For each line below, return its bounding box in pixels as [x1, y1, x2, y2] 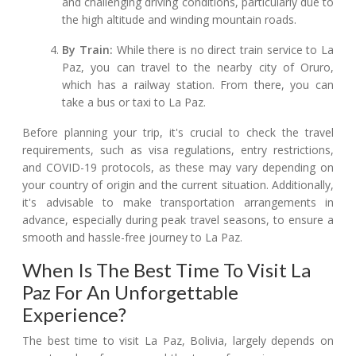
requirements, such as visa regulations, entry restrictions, [22, 142, 334, 158]
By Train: [62, 42, 113, 58]
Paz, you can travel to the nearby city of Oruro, [62, 60, 334, 75]
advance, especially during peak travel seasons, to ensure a [22, 212, 334, 228]
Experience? [22, 303, 126, 327]
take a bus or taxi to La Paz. [62, 95, 207, 110]
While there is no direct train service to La [112, 42, 335, 58]
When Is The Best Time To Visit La [22, 258, 311, 282]
